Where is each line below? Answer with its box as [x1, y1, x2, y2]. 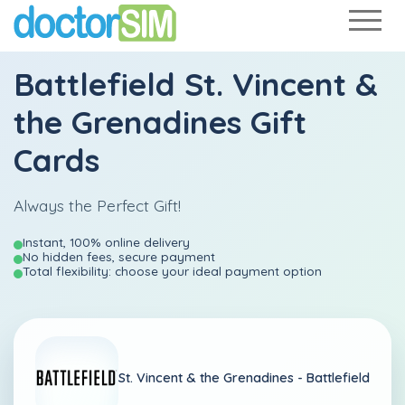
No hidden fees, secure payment [23, 249, 215, 264]
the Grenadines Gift [14, 102, 306, 142]
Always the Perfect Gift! [14, 195, 181, 215]
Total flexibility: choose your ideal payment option [23, 263, 322, 278]
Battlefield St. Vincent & [14, 64, 378, 104]
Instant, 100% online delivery [23, 234, 190, 250]
